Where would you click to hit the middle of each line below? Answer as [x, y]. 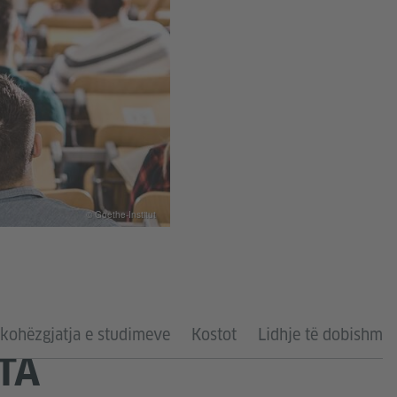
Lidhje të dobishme [324, 335]
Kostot [214, 335]
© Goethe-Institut [121, 214]
